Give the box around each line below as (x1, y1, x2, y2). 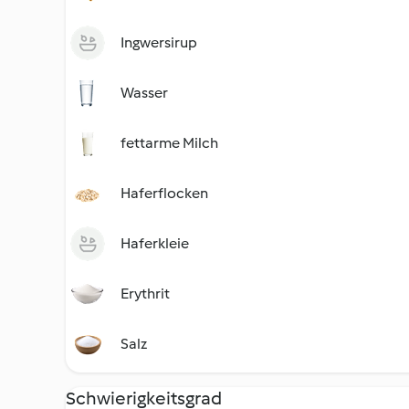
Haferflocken (121, 184, 208, 202)
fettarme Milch (121, 134, 218, 152)
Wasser (121, 84, 168, 101)
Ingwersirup (121, 34, 197, 51)
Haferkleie (121, 235, 189, 252)
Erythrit (121, 285, 170, 302)
